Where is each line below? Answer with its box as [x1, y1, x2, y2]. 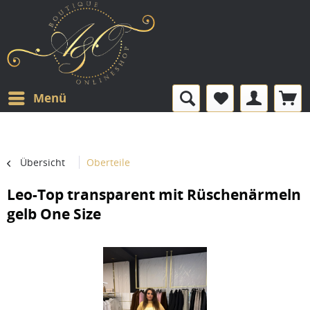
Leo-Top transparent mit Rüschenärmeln [7, 185, 301, 204]
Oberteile [86, 156, 130, 169]
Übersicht [20, 156, 65, 169]
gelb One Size [7, 204, 101, 224]
